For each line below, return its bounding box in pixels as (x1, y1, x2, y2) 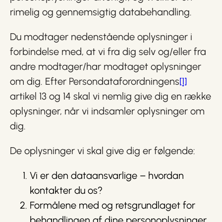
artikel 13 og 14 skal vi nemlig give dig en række (10, 90, 211, 102)
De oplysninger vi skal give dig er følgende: (10, 145, 195, 157)
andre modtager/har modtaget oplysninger (10, 60, 201, 72)
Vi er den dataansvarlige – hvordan (30, 169, 184, 181)
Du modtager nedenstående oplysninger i (10, 31, 192, 43)
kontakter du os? (30, 184, 103, 196)
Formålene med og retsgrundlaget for (30, 199, 195, 211)
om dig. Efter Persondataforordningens (10, 75, 179, 87)
